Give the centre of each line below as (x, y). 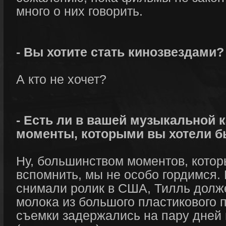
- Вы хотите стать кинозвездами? (120, 52)
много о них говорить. (79, 11)
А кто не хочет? (61, 79)
